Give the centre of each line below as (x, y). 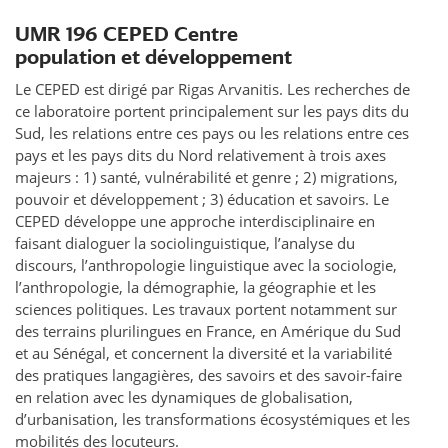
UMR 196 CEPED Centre (126, 34)
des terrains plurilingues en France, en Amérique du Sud (208, 331)
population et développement (153, 57)
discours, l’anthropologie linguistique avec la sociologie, (206, 265)
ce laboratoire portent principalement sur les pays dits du (212, 111)
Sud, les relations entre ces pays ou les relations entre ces (212, 133)
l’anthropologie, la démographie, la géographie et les (195, 287)
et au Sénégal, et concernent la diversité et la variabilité (203, 353)
